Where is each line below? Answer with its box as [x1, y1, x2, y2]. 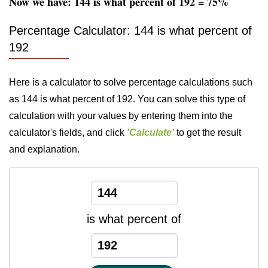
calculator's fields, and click [9, 127, 127, 138]
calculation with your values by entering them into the [9, 111, 233, 121]
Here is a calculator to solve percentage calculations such [9, 77, 252, 87]
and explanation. [9, 144, 80, 154]
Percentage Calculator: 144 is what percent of [9, 24, 252, 37]
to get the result [174, 127, 241, 138]
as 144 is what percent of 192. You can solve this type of [9, 94, 245, 104]
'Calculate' [127, 127, 174, 138]
